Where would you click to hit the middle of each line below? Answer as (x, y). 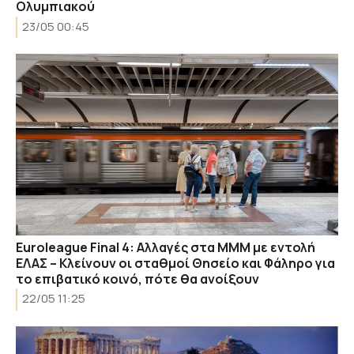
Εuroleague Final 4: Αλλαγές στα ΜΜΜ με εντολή (166, 247)
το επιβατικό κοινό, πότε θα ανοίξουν (137, 279)
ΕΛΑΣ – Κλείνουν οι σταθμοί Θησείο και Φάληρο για (175, 263)
